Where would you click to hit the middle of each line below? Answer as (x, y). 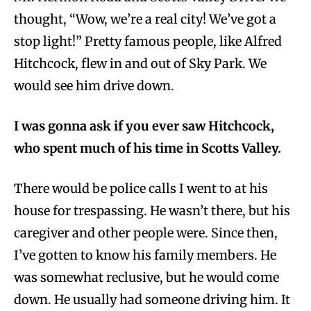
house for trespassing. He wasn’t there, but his (152, 210)
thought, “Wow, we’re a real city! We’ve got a (145, 19)
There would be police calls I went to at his (141, 188)
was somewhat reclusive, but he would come (146, 277)
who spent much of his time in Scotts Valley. (148, 148)
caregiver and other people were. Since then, (146, 233)
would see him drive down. (94, 85)
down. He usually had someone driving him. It (152, 299)
